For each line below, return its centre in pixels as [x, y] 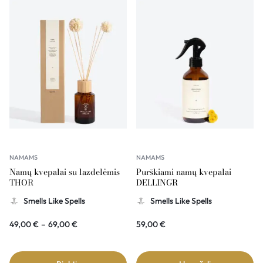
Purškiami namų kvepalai [184, 172]
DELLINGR [157, 183]
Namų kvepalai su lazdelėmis [65, 172]
